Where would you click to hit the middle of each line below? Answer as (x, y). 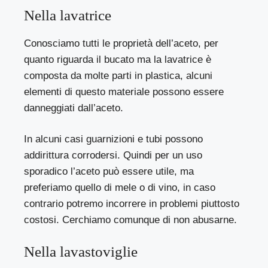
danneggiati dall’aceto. (74, 108)
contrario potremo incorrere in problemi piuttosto (132, 204)
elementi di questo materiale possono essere (124, 92)
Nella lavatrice (68, 15)
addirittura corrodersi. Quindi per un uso (113, 156)
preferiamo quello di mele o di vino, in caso (120, 188)
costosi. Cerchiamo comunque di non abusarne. (131, 220)
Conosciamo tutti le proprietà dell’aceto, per (121, 43)
